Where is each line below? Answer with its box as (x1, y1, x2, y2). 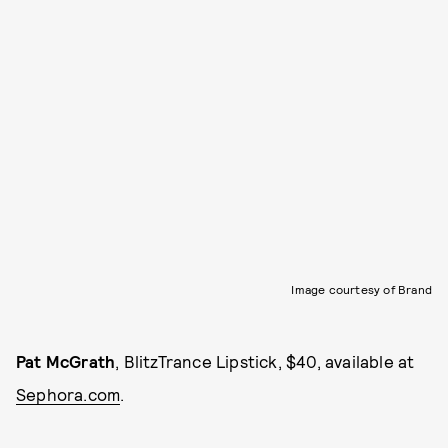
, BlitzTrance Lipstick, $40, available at (115, 350, 415, 371)
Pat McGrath (16, 350, 116, 371)
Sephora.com (16, 383, 121, 404)
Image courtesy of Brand (291, 281, 432, 296)
